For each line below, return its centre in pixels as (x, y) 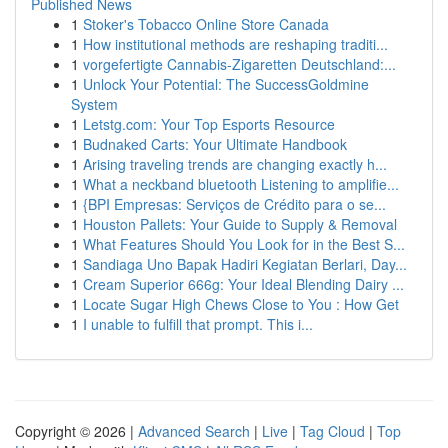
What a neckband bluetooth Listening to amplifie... (241, 184)
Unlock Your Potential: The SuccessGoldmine (226, 84)
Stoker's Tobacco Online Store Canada (206, 24)
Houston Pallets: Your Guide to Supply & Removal (240, 224)
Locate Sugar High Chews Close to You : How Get (241, 304)
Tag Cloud (332, 431)
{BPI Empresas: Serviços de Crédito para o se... (234, 204)
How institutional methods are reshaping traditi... (235, 44)
